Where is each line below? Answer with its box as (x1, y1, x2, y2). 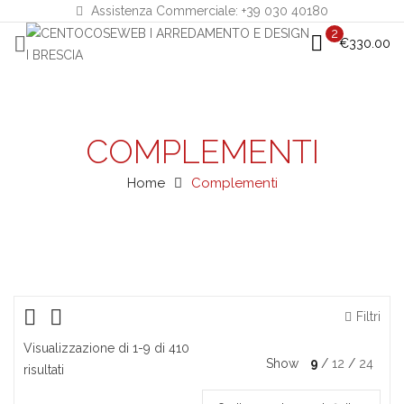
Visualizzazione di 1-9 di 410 (23, 341, 189, 355)
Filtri (356, 309, 381, 324)
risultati (23, 363, 64, 377)
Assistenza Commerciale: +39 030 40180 (87, 4, 328, 18)
